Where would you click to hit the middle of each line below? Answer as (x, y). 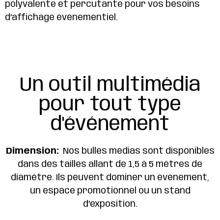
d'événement (110, 125)
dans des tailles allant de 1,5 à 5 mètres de (110, 165)
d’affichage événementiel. (61, 17)
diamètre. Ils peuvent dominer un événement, (110, 178)
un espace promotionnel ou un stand (110, 191)
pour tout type (110, 105)
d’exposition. (110, 205)
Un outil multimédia (110, 86)
